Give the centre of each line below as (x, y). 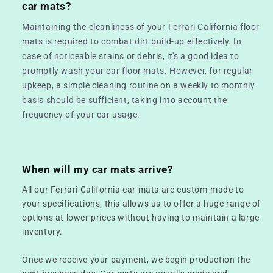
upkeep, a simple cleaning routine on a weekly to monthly (139, 85)
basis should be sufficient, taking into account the (125, 100)
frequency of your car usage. (81, 114)
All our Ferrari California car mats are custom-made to (133, 189)
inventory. (42, 231)
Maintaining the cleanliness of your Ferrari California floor (141, 27)
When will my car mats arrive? (97, 169)
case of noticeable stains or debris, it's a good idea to (131, 56)
